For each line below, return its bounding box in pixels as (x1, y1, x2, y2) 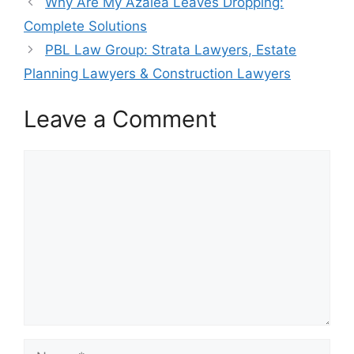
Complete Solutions (24, 18, 147, 34)
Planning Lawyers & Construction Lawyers (24, 66, 291, 81)
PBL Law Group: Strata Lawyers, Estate (45, 42, 297, 58)
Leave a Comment (24, 104, 217, 133)
